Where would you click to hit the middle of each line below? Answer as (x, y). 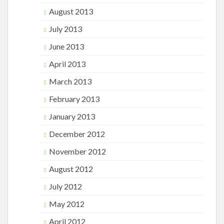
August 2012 (71, 169)
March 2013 (70, 81)
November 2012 (77, 151)
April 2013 (67, 64)
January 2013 (72, 116)
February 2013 (74, 99)
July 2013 (65, 29)
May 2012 (67, 204)
